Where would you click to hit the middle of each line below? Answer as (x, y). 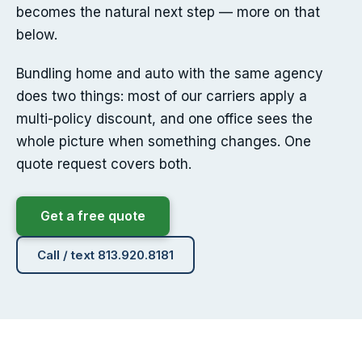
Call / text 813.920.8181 (105, 255)
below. (37, 35)
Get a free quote (93, 216)
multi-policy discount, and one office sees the (164, 119)
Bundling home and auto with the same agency (170, 74)
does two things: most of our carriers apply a (162, 97)
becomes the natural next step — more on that (168, 13)
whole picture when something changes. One (164, 142)
